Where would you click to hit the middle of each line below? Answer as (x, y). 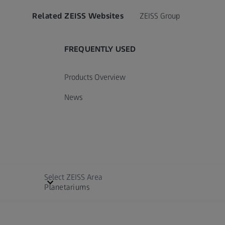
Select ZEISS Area (73, 177)
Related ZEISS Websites (78, 16)
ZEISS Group (160, 16)
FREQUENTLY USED (100, 49)
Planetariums (67, 187)
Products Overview (95, 77)
